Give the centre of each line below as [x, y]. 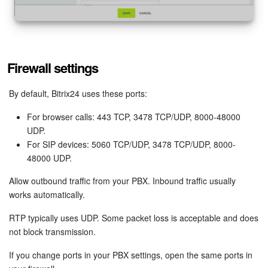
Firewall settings [53, 68]
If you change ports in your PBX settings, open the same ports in [131, 255]
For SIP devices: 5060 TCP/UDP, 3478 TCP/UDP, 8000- [131, 144]
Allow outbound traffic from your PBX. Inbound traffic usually [122, 181]
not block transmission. [52, 232]
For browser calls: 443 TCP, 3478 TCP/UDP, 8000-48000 [134, 117]
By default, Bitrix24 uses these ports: [78, 94]
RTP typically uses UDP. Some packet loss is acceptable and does [134, 218]
